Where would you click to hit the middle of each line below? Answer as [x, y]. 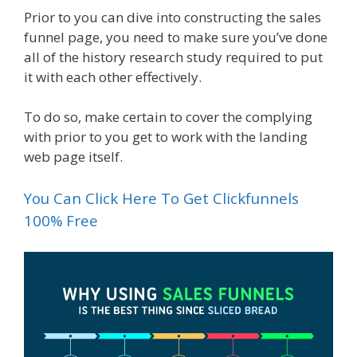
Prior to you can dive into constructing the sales [173, 17]
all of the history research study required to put [173, 57]
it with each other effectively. [113, 76]
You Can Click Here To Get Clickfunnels [161, 198]
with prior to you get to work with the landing [166, 137]
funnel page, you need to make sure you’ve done [176, 37]
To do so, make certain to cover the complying [168, 117]
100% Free [61, 220]
